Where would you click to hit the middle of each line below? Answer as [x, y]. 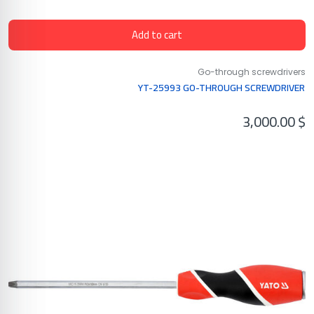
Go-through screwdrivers [254, 71]
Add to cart [159, 34]
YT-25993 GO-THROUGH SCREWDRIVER [224, 87]
